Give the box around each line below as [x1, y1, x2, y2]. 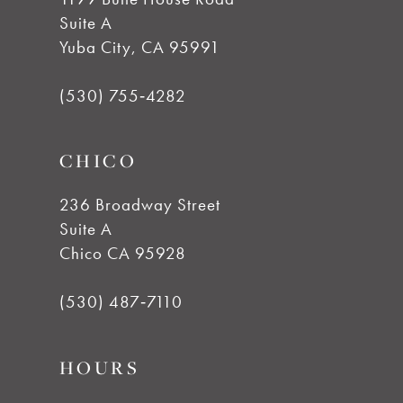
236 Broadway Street [58, 193, 220, 217]
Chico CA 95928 [58, 242, 186, 265]
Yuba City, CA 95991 [58, 35, 220, 58]
